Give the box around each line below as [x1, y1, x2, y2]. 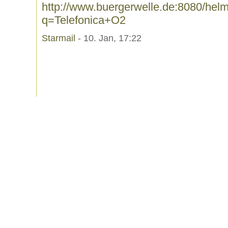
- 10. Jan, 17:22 [75, 33, 141, 43]
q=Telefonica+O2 [42, 14, 126, 26]
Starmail [42, 33, 75, 43]
